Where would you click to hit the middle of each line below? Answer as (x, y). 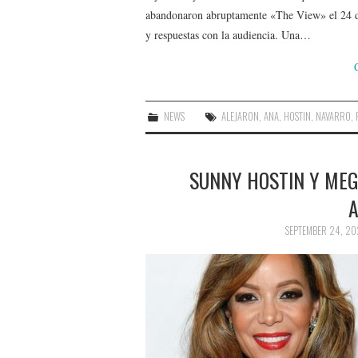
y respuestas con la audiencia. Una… (228, 35)
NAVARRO (334, 116)
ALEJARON (241, 116)
